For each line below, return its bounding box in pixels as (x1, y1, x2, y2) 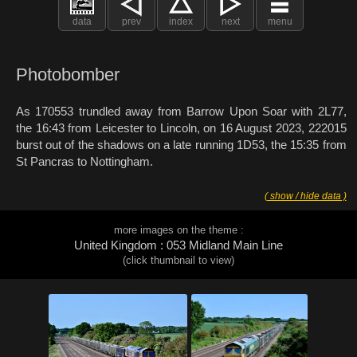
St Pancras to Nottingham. (16, 155, 153, 169)
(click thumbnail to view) (123, 254, 234, 267)
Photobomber (16, 65, 120, 85)
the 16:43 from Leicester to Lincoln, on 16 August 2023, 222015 (16, 121, 347, 135)
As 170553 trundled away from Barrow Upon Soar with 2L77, (16, 104, 347, 119)
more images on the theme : (113, 224, 244, 237)
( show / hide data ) (264, 191, 347, 202)
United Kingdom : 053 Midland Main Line (74, 238, 283, 253)
